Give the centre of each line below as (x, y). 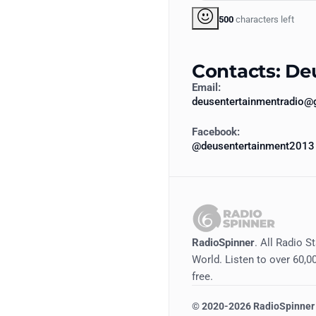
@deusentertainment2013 (253, 146)
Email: (206, 88)
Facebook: (216, 132)
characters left (264, 19)
